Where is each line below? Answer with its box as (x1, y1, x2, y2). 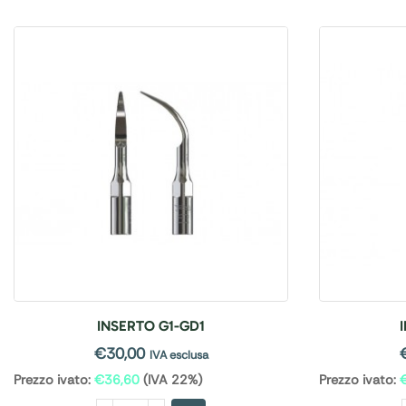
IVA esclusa (149, 346, 208, 362)
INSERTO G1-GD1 (97, 316, 205, 334)
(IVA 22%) (140, 371, 202, 388)
